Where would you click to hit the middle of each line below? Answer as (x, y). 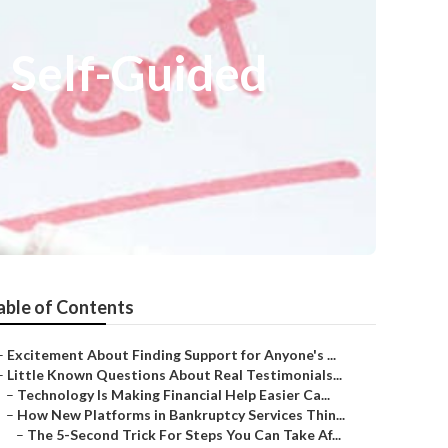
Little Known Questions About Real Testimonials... (174, 374)
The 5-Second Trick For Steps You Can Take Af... (184, 434)
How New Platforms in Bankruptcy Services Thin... (181, 414)
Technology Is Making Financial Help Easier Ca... (173, 394)
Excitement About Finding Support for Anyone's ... (171, 354)
